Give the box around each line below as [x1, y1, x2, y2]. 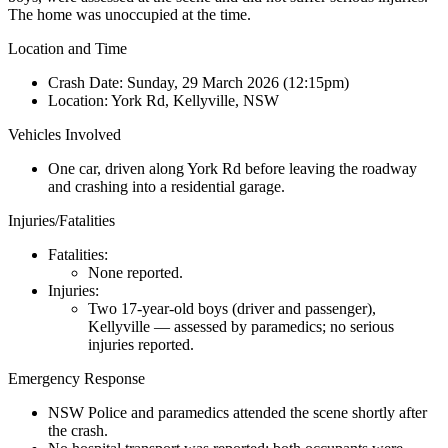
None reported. [88, 263, 183, 281]
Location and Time [8, 39, 127, 57]
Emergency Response [8, 369, 145, 387]
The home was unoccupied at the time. [8, 5, 251, 23]
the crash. [48, 421, 108, 439]
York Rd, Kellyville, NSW [108, 91, 279, 109]
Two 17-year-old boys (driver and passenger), [88, 299, 376, 317]
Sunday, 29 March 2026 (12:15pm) [123, 73, 349, 91]
